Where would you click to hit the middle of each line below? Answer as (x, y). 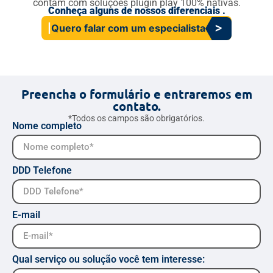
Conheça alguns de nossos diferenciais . (136, 11)
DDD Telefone (42, 171)
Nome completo (47, 126)
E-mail (26, 215)
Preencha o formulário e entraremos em (136, 94)
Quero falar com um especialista (128, 28)
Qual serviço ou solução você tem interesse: (108, 260)
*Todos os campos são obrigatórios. (136, 119)
